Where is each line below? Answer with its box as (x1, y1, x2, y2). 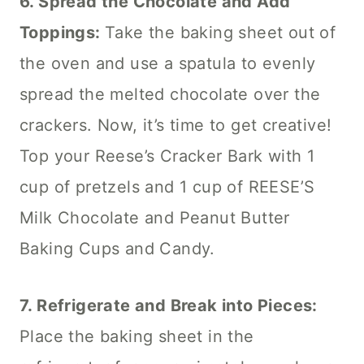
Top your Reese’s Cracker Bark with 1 (19, 145, 315, 166)
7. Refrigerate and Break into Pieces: (19, 295, 318, 315)
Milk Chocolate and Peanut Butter (19, 207, 290, 227)
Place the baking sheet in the (19, 326, 254, 346)
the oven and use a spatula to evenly (19, 53, 316, 73)
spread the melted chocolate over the (19, 84, 321, 104)
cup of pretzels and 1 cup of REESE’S (19, 176, 315, 197)
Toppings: (19, 22, 106, 42)
